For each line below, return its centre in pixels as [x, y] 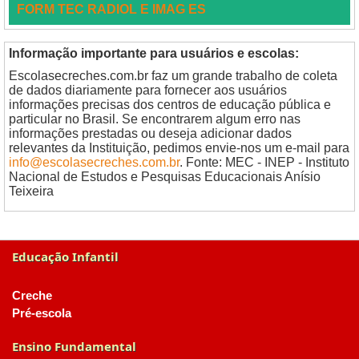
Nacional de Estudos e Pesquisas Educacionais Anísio [165, 177]
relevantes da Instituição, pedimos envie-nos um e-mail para [179, 148]
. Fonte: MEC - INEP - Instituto [264, 162]
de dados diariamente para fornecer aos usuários [148, 90]
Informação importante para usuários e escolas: [154, 53]
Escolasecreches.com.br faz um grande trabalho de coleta [173, 76]
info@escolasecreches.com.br [94, 162]
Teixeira [31, 191]
